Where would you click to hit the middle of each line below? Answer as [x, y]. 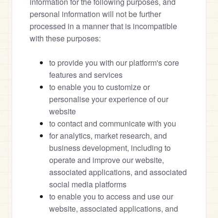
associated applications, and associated [118, 172]
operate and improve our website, [107, 160]
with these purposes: [65, 38]
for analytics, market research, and [108, 136]
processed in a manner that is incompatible [103, 26]
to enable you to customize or [100, 87]
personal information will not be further [95, 14]
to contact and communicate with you [113, 123]
